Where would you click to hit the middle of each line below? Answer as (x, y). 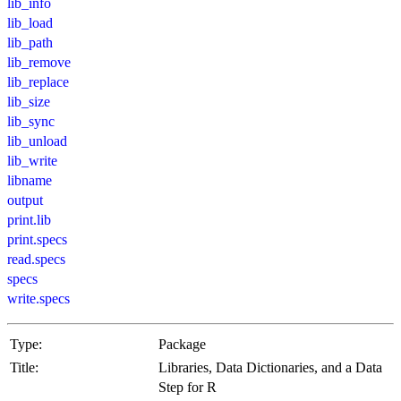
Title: (24, 367)
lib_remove (39, 62)
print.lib (29, 219)
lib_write (32, 160)
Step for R (188, 387)
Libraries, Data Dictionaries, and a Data (270, 367)
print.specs (37, 239)
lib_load (30, 22)
